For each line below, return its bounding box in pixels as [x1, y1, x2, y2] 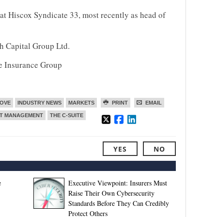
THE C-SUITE [50, 112, 83, 118]
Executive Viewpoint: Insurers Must [68, 178, 167, 187]
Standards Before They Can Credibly [68, 199, 169, 208]
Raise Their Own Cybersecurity [68, 188, 155, 198]
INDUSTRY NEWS [17, 100, 62, 106]
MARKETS [68, 100, 94, 106]
